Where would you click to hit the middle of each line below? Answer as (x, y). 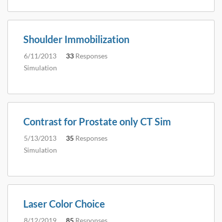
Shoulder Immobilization (76, 39)
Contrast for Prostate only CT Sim (97, 121)
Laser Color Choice (64, 204)
